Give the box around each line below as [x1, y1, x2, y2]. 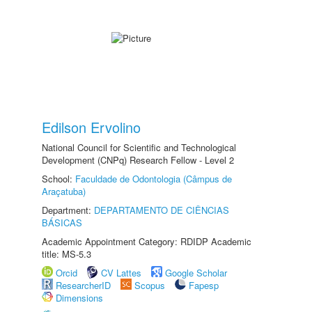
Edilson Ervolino [42, 117, 141, 137]
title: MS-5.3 [42, 247, 91, 260]
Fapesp [189, 279, 219, 292]
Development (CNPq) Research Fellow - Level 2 [42, 153, 234, 166]
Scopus [134, 279, 165, 292]
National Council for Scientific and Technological [42, 141, 236, 154]
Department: [42, 203, 94, 217]
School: [42, 172, 75, 185]
